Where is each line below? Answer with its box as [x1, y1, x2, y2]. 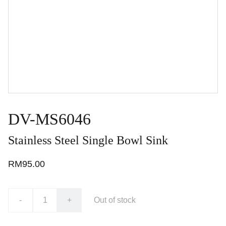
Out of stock [94, 196, 136, 204]
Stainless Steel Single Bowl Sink [8, 134, 168, 147]
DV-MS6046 [8, 110, 91, 128]
